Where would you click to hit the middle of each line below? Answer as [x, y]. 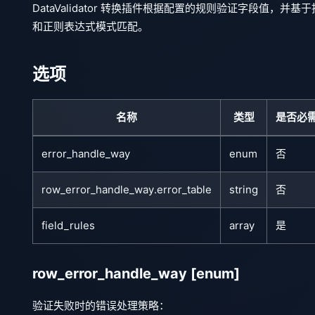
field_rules [68, 225]
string [244, 189]
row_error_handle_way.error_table [127, 189]
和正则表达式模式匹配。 [90, 26]
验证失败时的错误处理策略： [101, 305]
